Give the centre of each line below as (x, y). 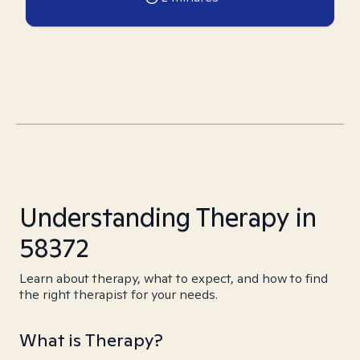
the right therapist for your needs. (119, 295)
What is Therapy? (91, 340)
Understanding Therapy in (168, 217)
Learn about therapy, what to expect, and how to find (174, 278)
